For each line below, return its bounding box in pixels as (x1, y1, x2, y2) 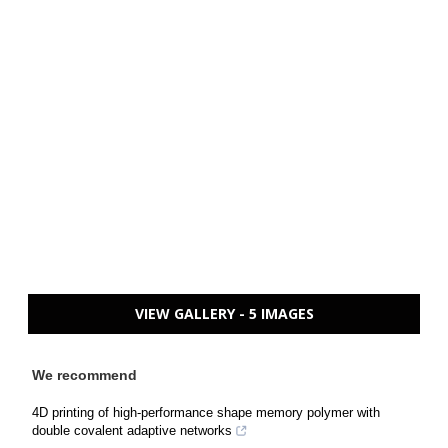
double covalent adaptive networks (32, 423, 232, 438)
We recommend (32, 367, 137, 383)
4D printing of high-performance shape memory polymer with (32, 405, 380, 420)
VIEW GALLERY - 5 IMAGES (134, 304, 314, 323)
